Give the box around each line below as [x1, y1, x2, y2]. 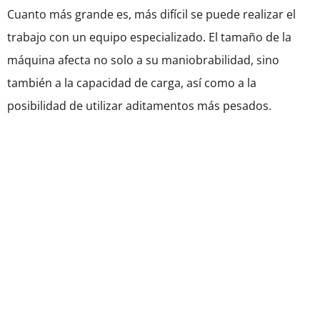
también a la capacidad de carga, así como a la [7, 75, 256, 91]
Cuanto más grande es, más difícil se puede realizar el [7, 6, 296, 23]
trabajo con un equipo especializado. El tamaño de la [7, 29, 291, 46]
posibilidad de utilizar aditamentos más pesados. [7, 98, 271, 114]
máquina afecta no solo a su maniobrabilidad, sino [7, 52, 279, 69]
